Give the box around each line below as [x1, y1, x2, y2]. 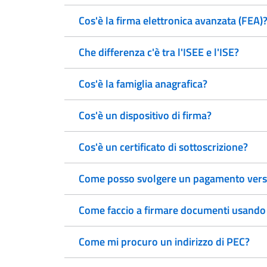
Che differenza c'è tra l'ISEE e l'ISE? [79, 44, 239, 60]
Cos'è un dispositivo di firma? [79, 107, 212, 123]
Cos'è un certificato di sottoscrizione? [79, 139, 248, 155]
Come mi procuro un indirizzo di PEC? [79, 234, 250, 250]
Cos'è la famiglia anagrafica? [79, 76, 207, 92]
